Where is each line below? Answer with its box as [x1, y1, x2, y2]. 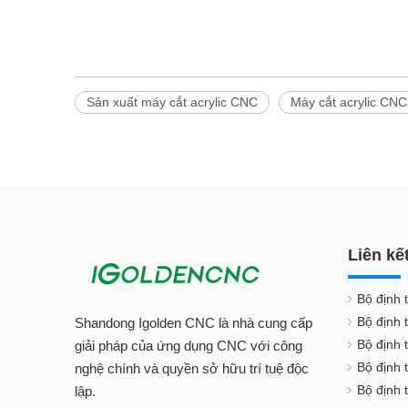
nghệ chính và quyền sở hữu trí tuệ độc [75, 360, 309, 376]
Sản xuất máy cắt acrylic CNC [87, 94, 258, 109]
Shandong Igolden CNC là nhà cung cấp [75, 314, 312, 331]
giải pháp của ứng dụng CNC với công [75, 337, 302, 353]
